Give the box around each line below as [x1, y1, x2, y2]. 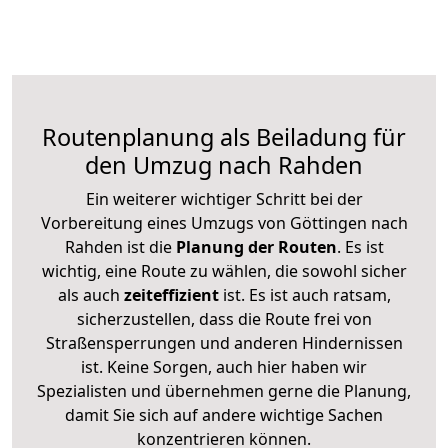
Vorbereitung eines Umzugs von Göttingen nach [40, 211, 408, 234]
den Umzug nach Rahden [85, 148, 363, 181]
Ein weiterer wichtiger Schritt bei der [85, 187, 363, 210]
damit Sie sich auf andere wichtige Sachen [65, 403, 383, 426]
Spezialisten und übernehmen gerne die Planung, [37, 379, 411, 402]
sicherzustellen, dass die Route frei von [76, 307, 372, 330]
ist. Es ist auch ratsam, [218, 283, 391, 306]
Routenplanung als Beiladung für [42, 120, 406, 153]
